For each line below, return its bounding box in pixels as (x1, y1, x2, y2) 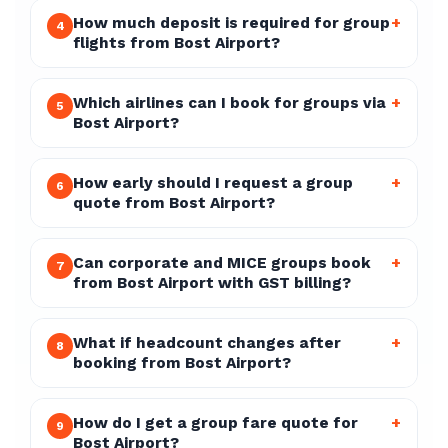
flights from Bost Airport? (73, 34, 280, 52)
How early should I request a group (73, 174, 353, 192)
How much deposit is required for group (73, 14, 390, 32)
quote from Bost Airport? (73, 194, 275, 212)
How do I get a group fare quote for (73, 414, 358, 432)
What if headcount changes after (73, 334, 341, 352)
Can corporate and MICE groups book (73, 254, 371, 272)
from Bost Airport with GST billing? (73, 274, 351, 292)
